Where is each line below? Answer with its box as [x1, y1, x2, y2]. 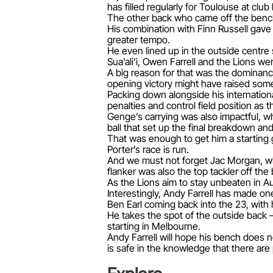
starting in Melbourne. [107, 219, 200, 232]
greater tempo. [107, 33, 170, 46]
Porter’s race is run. [107, 143, 189, 155]
